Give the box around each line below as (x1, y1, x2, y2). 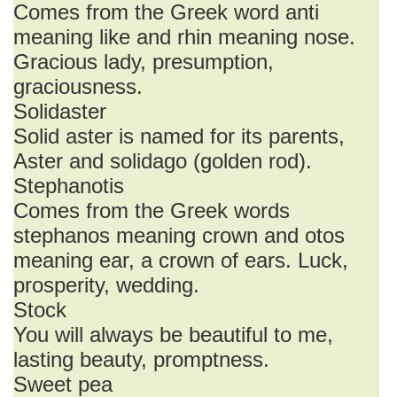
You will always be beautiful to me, (13, 323, 333, 346)
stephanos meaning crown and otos (13, 223, 345, 247)
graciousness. (13, 74, 143, 98)
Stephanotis (13, 174, 124, 198)
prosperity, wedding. (13, 273, 199, 297)
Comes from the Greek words (13, 198, 290, 222)
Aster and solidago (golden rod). (13, 149, 312, 173)
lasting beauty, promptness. (13, 347, 269, 371)
